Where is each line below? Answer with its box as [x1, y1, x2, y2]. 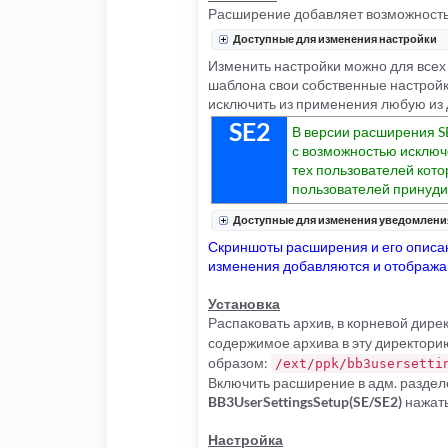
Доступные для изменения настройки [233, 32, 437, 46]
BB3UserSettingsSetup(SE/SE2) [208, 393, 402, 411]
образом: [208, 354, 271, 372]
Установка [208, 295, 280, 313]
